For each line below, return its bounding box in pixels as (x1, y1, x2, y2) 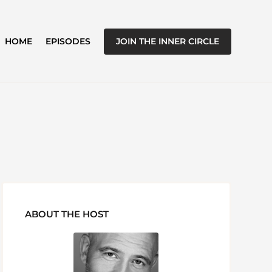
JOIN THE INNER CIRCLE (115, 35, 219, 47)
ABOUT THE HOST (25, 208, 109, 220)
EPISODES (45, 36, 90, 47)
